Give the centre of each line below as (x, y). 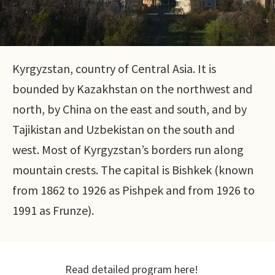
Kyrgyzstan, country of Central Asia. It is (114, 68)
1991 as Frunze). (53, 210)
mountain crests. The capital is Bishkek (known (133, 169)
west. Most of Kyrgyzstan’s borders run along (128, 149)
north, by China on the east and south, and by (130, 109)
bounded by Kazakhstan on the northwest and (132, 88)
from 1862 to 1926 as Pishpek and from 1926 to (134, 190)
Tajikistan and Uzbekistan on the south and (123, 129)
